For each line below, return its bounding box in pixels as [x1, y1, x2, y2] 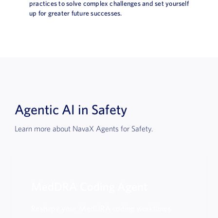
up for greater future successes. [29, 9, 122, 17]
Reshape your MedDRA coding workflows [31, 203, 171, 213]
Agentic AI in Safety [14, 101, 127, 117]
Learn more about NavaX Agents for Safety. [14, 124, 153, 133]
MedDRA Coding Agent [31, 179, 148, 193]
